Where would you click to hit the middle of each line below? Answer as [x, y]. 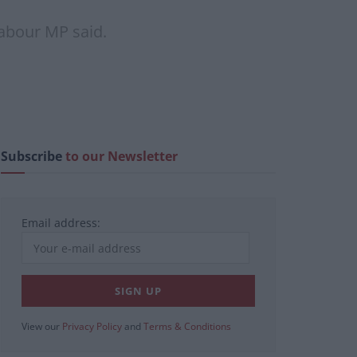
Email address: [61, 223]
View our [42, 327]
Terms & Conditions [187, 327]
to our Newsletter [122, 157]
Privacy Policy [92, 327]
